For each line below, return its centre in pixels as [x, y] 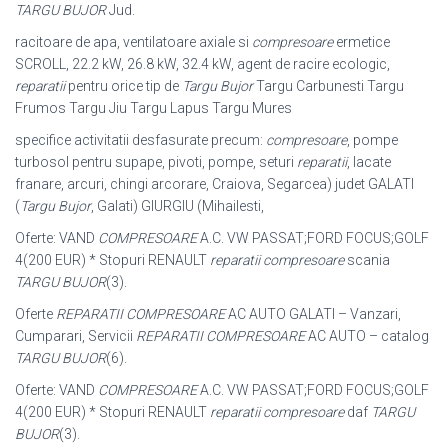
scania [367, 260]
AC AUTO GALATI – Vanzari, [313, 314]
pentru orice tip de [123, 86]
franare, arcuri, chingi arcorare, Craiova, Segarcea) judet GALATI [214, 184]
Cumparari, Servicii [75, 336]
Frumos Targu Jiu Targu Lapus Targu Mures [153, 108]
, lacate [369, 162]
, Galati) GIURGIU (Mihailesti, [177, 206]
